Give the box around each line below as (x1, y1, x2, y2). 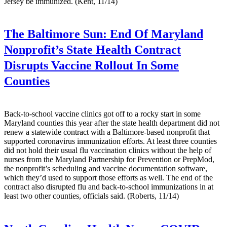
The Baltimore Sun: (4, 27, 107, 41)
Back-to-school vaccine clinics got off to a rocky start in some (4, 109, 201, 119)
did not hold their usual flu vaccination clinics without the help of (4, 146, 211, 155)
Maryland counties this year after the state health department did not (4, 119, 219, 128)
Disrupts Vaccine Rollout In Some (4, 59, 179, 72)
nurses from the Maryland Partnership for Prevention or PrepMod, (4, 155, 214, 164)
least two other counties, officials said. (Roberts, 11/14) (4, 192, 179, 201)
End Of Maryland (107, 27, 203, 41)
